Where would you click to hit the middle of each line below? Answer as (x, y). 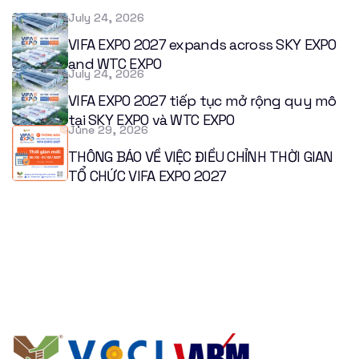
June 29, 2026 (108, 130)
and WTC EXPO (115, 64)
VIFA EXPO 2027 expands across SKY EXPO (202, 45)
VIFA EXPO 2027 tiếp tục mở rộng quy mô (202, 101)
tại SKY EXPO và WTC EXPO (151, 120)
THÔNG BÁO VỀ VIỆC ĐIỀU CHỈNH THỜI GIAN (201, 157)
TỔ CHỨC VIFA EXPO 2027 (147, 176)
